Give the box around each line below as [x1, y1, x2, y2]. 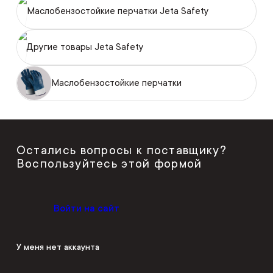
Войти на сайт [53, 202, 119, 214]
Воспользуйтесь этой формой [16, 157, 202, 171]
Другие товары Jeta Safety [26, 41, 144, 52]
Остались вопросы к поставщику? [16, 143, 227, 157]
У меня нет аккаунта [16, 241, 99, 252]
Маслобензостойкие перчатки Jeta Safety [26, 5, 209, 16]
